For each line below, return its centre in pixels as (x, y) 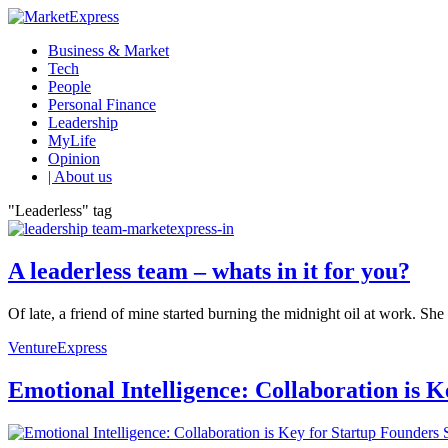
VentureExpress (57, 347)
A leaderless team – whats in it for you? (209, 270)
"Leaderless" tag (60, 210)
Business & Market (108, 50)
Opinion (74, 158)
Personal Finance (102, 104)
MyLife (72, 140)
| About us (80, 176)
